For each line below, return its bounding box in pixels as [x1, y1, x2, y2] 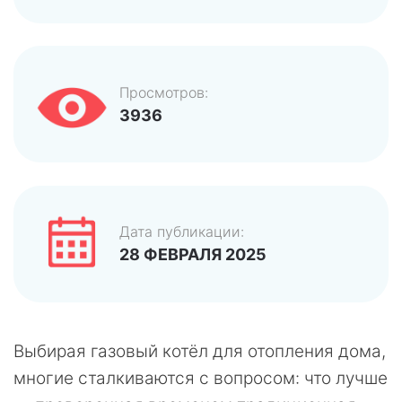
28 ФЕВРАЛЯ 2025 [119, 245, 267, 265]
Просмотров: [119, 83, 208, 101]
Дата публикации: [119, 223, 244, 241]
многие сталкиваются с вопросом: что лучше [13, 367, 388, 389]
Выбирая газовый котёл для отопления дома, [13, 340, 386, 362]
